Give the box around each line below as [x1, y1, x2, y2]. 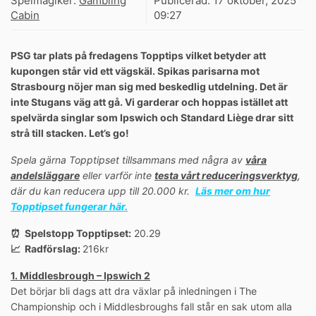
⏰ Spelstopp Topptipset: [11, 227, 131, 240]
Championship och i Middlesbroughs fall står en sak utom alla [11, 300, 292, 313]
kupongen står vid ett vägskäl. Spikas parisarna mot [11, 65, 260, 78]
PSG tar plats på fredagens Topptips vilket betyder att [11, 49, 266, 62]
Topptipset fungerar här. [11, 200, 128, 213]
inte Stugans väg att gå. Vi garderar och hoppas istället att [11, 96, 288, 109]
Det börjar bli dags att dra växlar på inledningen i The [11, 285, 257, 298]
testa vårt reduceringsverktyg [154, 169, 298, 182]
